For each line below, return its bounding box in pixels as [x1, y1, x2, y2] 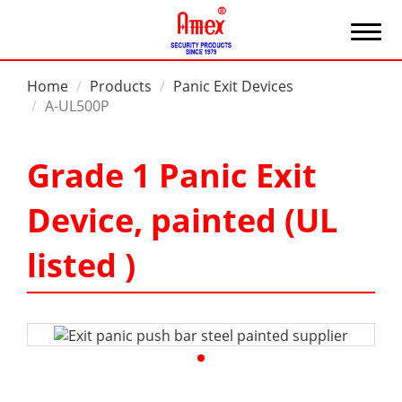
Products [90, 76, 152, 96]
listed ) [27, 243, 135, 287]
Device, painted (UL [27, 198, 337, 242]
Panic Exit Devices [173, 76, 293, 96]
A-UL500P [45, 96, 109, 116]
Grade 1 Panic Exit [27, 153, 317, 197]
